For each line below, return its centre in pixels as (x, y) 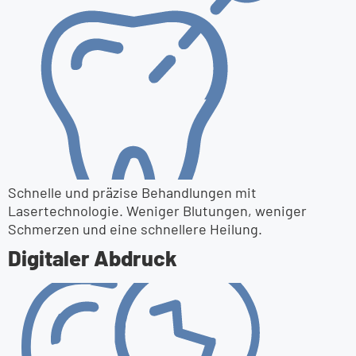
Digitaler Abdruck (93, 257)
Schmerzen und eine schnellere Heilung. (135, 229)
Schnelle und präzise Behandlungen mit (132, 192)
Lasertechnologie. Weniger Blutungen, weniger (157, 211)
